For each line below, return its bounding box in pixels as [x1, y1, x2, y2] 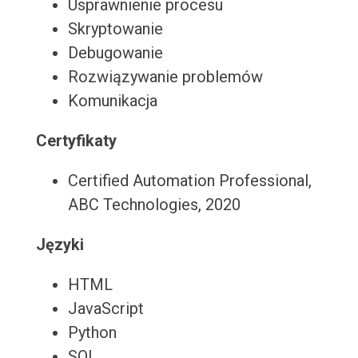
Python [67, 323, 117, 343]
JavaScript [67, 299, 144, 319]
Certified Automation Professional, [67, 171, 312, 191]
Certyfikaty [35, 131, 117, 151]
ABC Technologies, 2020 [67, 195, 241, 215]
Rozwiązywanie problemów [67, 67, 263, 87]
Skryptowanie [67, 19, 163, 39]
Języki [35, 235, 84, 255]
